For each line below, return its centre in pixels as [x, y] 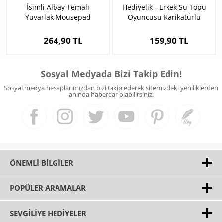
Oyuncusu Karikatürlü [164, 17]
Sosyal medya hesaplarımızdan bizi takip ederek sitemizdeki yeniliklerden [111, 88]
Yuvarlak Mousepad [58, 17]
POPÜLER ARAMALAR [48, 188]
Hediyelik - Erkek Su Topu [164, 7]
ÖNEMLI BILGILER [42, 163]
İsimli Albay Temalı [58, 7]
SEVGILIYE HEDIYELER [48, 213]
